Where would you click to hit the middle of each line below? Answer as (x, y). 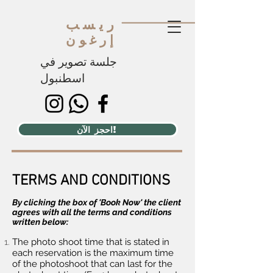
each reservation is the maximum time (93, 253)
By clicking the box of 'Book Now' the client (97, 202)
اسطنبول (62, 79)
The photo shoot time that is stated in (91, 242)
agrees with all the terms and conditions (92, 212)
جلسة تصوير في (79, 62)
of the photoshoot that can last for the (92, 264)
